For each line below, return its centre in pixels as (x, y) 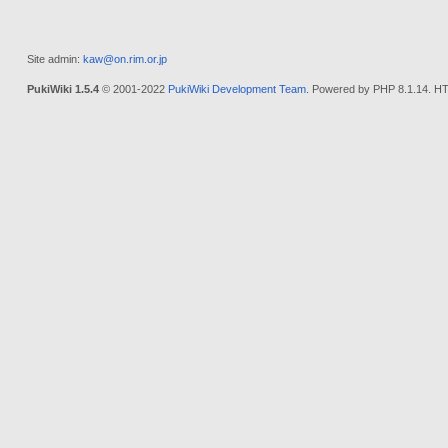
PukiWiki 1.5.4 (62, 88)
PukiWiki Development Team (236, 88)
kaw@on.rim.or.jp (124, 59)
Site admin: (54, 59)
